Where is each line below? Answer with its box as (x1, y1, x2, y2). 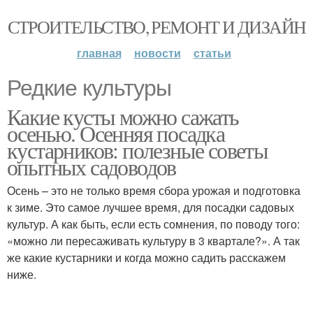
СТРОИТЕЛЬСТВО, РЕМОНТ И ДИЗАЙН (7, 15, 306, 38)
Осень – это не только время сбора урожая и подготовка (7, 182, 300, 198)
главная (76, 45, 122, 61)
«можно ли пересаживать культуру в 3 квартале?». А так (7, 233, 300, 249)
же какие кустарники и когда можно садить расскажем (7, 249, 286, 265)
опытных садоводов (7, 152, 176, 182)
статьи (193, 45, 231, 61)
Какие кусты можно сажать (7, 101, 239, 131)
